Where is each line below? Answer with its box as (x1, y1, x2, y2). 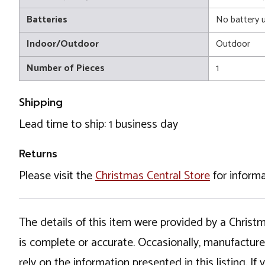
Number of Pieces (27, 60, 105, 76)
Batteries (27, 12, 67, 28)
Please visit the (19, 166, 95, 186)
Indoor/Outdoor (27, 36, 99, 52)
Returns (19, 146, 57, 161)
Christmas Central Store (95, 166, 210, 186)
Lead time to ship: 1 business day (19, 115, 178, 134)
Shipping (19, 95, 63, 110)
